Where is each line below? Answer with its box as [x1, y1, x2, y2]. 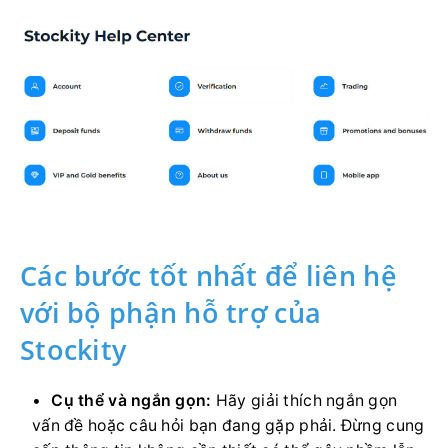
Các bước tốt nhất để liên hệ [20, 257, 397, 295]
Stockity [20, 331, 127, 369]
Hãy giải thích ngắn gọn [211, 391, 398, 411]
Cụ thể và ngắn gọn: [51, 391, 212, 411]
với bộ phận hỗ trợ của [20, 294, 322, 332]
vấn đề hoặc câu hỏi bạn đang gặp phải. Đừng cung [32, 416, 425, 436]
